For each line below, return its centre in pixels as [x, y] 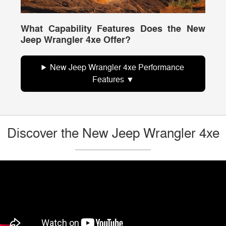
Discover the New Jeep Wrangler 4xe [113, 133]
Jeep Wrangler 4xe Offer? [76, 40]
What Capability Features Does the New [113, 29]
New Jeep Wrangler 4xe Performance [117, 68]
